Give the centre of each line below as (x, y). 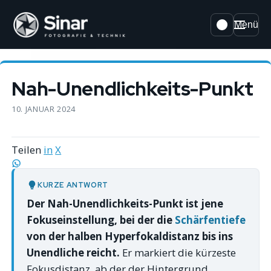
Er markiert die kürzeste (178, 253)
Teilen (27, 149)
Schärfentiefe (210, 220)
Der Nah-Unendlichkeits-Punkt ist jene (125, 204)
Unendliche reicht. (73, 253)
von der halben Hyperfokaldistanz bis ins (129, 237)
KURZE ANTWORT (73, 185)
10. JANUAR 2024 (44, 109)
